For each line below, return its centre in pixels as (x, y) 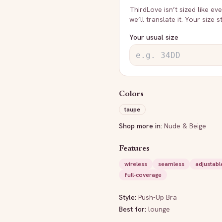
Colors (132, 94)
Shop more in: (140, 126)
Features (134, 149)
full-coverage (143, 175)
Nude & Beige (185, 126)
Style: (129, 197)
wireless (136, 164)
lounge (159, 209)
